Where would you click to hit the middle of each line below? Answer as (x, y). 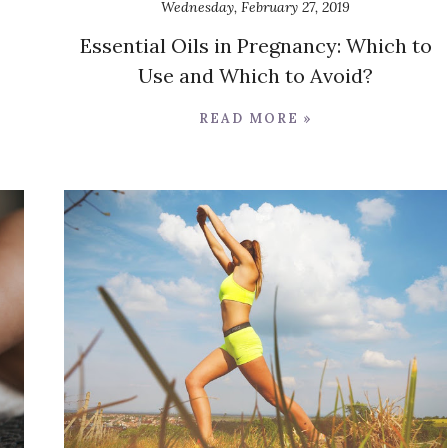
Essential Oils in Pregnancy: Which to (255, 46)
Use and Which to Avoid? (255, 76)
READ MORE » (255, 119)
